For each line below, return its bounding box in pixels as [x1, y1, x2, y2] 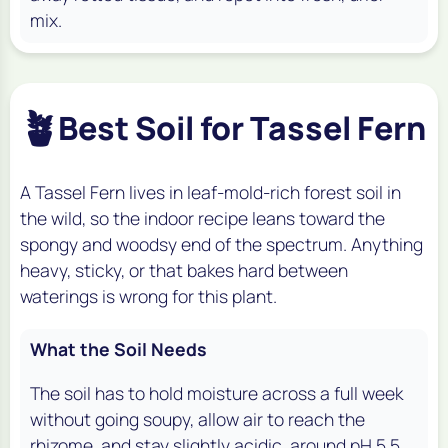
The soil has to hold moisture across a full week [30, 380, 403, 405]
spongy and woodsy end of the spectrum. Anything [20, 231, 423, 256]
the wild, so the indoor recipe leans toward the [20, 205, 385, 230]
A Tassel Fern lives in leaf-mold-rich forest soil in [20, 179, 401, 204]
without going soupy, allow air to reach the [30, 406, 365, 431]
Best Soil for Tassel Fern [58, 105, 426, 150]
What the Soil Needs [30, 336, 207, 361]
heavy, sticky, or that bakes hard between [20, 257, 348, 282]
